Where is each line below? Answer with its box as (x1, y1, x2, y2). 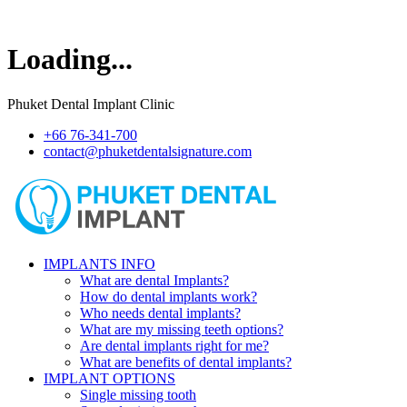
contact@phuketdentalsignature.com (44, 143, 252, 159)
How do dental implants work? (80, 288, 257, 304)
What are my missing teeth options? (80, 321, 283, 337)
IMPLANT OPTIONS (44, 370, 175, 386)
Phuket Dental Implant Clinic (7, 95, 174, 112)
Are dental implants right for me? (80, 337, 269, 353)
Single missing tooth (80, 386, 196, 402)
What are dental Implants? (80, 272, 229, 288)
